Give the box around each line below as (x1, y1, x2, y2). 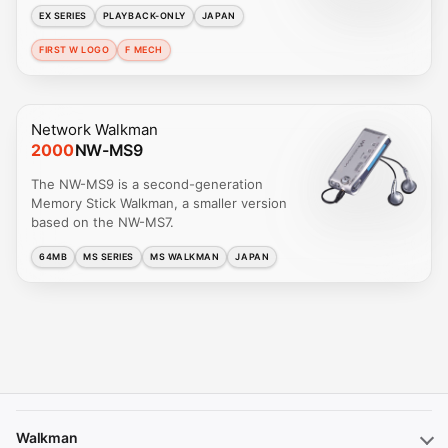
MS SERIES (83, 251, 135, 263)
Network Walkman (31, 119, 158, 139)
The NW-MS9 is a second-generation (31, 175, 263, 192)
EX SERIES (39, 10, 87, 22)
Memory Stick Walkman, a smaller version (31, 194, 287, 211)
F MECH (125, 44, 163, 56)
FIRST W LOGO (39, 44, 110, 56)
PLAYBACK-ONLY (102, 10, 186, 22)
